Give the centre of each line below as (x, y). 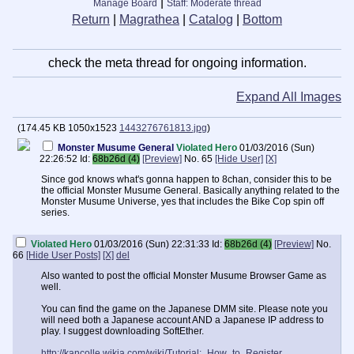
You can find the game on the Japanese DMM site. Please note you (185, 309)
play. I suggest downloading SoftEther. (122, 331)
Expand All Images (289, 97)
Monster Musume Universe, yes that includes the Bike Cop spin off (183, 201)
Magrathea (149, 19)
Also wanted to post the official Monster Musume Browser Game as (184, 276)
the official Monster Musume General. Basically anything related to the (190, 190)
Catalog (211, 19)
